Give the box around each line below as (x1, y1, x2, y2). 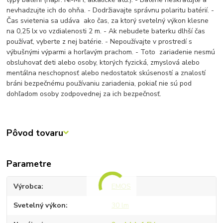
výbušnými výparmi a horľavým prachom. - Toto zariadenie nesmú (6, 47, 216, 57)
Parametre (6, 157, 52, 170)
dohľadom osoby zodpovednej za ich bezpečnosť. (6, 89, 162, 99)
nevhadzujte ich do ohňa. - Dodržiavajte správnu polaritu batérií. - (6, 5, 215, 15)
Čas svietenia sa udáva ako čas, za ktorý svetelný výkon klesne (6, 15, 209, 25)
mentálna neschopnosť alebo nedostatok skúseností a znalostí (6, 68, 206, 78)
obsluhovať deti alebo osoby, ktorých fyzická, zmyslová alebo (6, 57, 200, 67)
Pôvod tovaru (6, 126, 64, 139)
